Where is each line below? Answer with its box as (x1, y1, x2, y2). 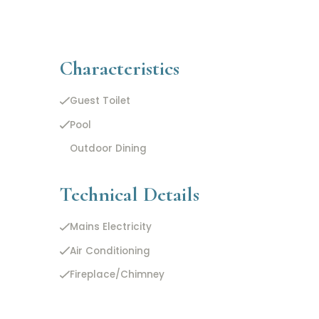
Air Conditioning (69, 244, 150, 258)
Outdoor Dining (69, 142, 147, 155)
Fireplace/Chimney (69, 268, 164, 281)
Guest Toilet (69, 94, 130, 108)
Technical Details (60, 182, 199, 206)
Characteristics (60, 56, 179, 80)
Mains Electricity (69, 220, 152, 234)
